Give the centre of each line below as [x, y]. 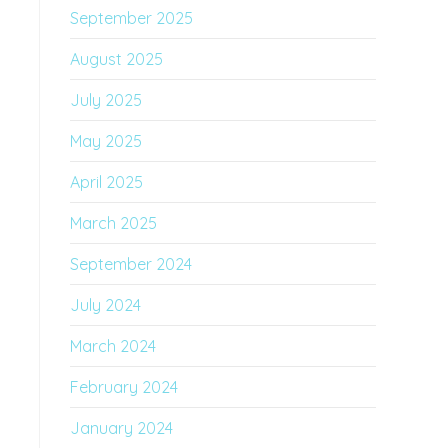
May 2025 [106, 141]
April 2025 [106, 182]
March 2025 [113, 223]
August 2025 [116, 59]
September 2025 [131, 18]
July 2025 [106, 100]
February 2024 [124, 387]
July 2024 [105, 305]
